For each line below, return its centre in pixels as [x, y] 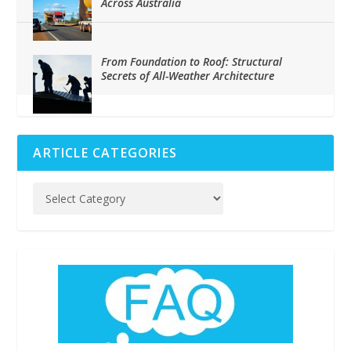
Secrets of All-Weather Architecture [188, 76]
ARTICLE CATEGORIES [105, 153]
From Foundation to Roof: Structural [192, 62]
